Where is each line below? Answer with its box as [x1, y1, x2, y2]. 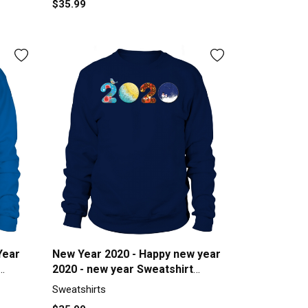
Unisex [52, 278, 87, 291]
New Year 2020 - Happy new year [52, 247, 221, 261]
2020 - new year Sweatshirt [52, 263, 193, 276]
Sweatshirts [52, 283, 106, 296]
